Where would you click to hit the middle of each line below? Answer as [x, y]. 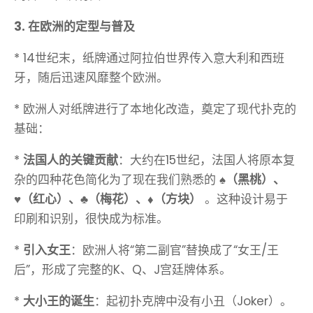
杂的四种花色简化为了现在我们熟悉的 [117, 180]
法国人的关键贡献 [71, 160]
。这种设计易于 [245, 199]
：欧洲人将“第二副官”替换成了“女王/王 [175, 250]
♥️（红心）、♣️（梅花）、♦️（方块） [108, 199]
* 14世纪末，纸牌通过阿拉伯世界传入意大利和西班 [149, 58]
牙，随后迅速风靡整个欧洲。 [91, 78]
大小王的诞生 [59, 301]
